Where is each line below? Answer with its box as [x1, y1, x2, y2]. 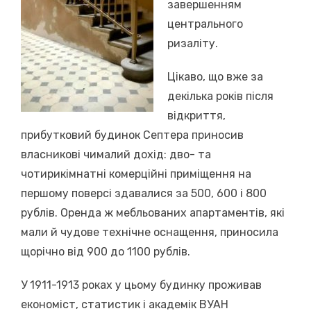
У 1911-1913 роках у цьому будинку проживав [21, 278, 262, 292]
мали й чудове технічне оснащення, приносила [21, 225, 278, 239]
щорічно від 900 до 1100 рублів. [21, 244, 190, 258]
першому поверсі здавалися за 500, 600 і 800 [21, 186, 267, 200]
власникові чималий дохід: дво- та [21, 147, 211, 161]
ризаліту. [167, 36, 218, 50]
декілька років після [167, 89, 274, 103]
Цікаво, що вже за [167, 69, 263, 83]
